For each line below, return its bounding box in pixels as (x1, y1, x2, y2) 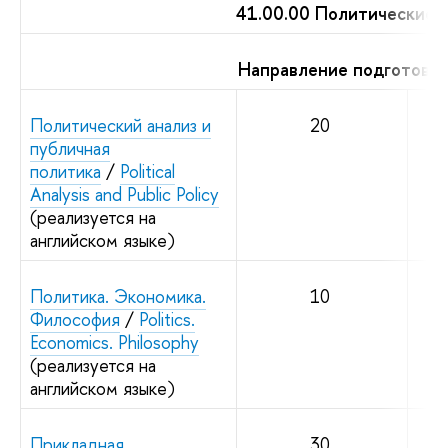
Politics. (139, 306, 195, 332)
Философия (30, 306, 120, 332)
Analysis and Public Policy (30, 181, 219, 207)
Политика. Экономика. (30, 283, 206, 309)
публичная (30, 135, 110, 161)
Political (120, 158, 175, 184)
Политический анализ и (30, 112, 211, 138)
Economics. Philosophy (30, 329, 199, 355)
